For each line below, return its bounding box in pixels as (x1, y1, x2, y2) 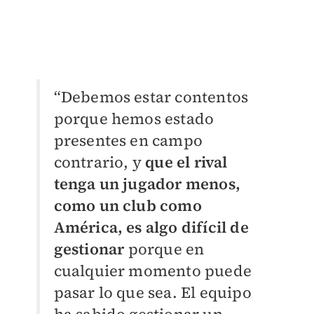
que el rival (145, 151, 228, 172)
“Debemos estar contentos (53, 86, 249, 107)
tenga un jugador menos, (53, 172, 241, 194)
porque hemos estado (53, 107, 214, 129)
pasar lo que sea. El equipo (53, 281, 252, 303)
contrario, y (53, 151, 146, 172)
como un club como (53, 194, 202, 216)
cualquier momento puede (53, 259, 252, 281)
